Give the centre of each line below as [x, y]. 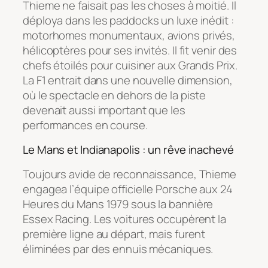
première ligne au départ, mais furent [114, 234]
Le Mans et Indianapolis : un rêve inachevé [128, 150]
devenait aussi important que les [104, 110]
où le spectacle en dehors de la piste [115, 95]
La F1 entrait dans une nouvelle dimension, [128, 80]
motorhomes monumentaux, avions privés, [129, 35]
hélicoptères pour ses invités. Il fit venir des [130, 50]
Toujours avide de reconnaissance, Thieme [130, 174]
